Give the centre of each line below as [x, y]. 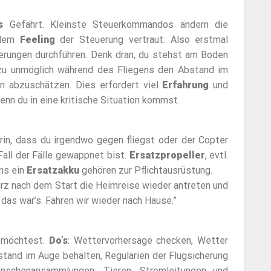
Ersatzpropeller [167, 155]
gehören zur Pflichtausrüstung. [145, 171]
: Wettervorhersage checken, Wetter [148, 241]
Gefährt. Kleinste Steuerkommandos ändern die [116, 25]
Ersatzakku [53, 171]
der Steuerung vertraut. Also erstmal [142, 40]
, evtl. [217, 155]
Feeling [37, 40]
